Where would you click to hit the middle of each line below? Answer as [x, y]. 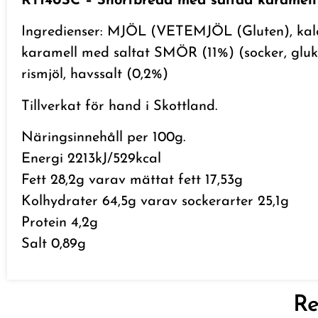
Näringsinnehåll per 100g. [103, 138]
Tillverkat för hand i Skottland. [119, 106]
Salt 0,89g [54, 245]
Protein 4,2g [60, 223]
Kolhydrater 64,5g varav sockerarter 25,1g [155, 202]
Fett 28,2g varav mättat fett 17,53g [132, 181]
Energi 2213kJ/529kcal [91, 159]
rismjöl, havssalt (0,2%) [95, 75]
